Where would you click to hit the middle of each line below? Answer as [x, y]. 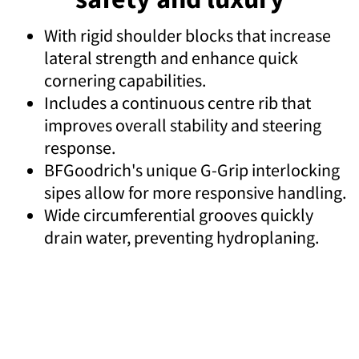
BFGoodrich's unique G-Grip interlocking [192, 170]
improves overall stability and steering [183, 125]
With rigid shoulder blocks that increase [188, 36]
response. [80, 148]
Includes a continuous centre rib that [177, 103]
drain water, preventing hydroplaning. [182, 238]
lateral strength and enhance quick [171, 58]
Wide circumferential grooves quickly [179, 215]
